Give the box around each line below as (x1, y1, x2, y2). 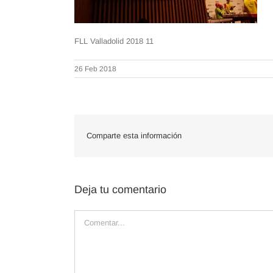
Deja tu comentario (74, 183, 166, 196)
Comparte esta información (87, 131, 182, 141)
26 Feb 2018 (74, 65, 116, 74)
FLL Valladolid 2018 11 (74, 37, 154, 46)
